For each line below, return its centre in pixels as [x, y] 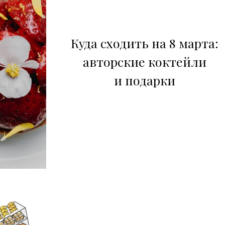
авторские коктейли [145, 61]
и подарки [145, 80]
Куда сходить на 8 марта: [145, 43]
